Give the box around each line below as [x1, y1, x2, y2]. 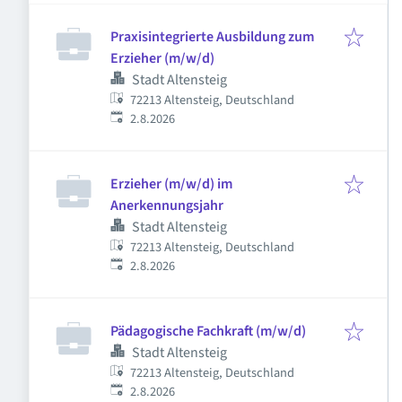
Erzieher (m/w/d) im [110, 174, 232, 194]
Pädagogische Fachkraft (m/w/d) [110, 321, 306, 341]
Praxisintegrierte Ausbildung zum [110, 27, 314, 47]
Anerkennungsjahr [110, 196, 223, 215]
